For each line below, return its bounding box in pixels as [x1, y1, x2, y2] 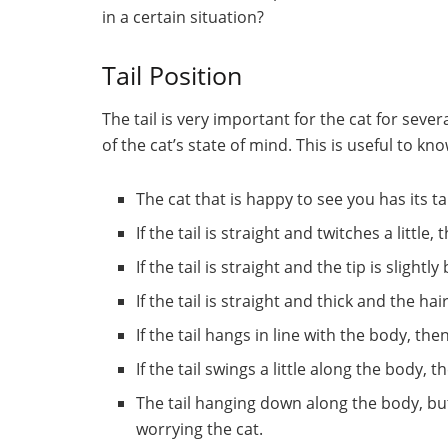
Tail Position [102, 58, 242, 93]
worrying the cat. [136, 417, 264, 440]
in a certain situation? [102, 6, 264, 29]
